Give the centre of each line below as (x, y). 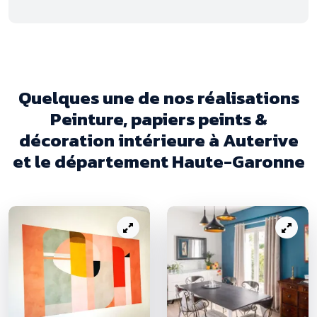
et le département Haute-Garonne (158, 161)
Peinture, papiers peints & (158, 119)
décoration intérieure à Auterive (158, 140)
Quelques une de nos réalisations (158, 97)
